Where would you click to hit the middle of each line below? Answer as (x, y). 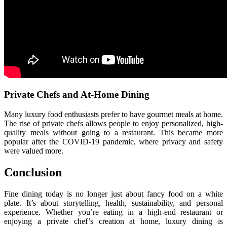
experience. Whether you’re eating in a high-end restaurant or (113, 212)
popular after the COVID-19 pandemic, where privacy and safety (113, 141)
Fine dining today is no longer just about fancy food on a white (113, 194)
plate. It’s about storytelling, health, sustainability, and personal (113, 203)
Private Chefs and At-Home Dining (77, 95)
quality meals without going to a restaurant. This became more (113, 132)
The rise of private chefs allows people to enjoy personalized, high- (113, 123)
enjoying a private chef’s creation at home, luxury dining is (113, 221)
